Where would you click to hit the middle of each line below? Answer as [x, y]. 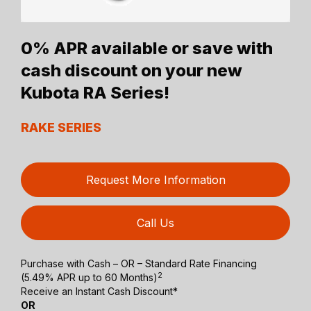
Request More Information [155, 180]
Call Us [155, 223]
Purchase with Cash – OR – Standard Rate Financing [139, 264]
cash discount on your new [132, 71]
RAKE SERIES [61, 128]
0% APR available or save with [147, 49]
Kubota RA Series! [95, 93]
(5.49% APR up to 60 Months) [90, 278]
